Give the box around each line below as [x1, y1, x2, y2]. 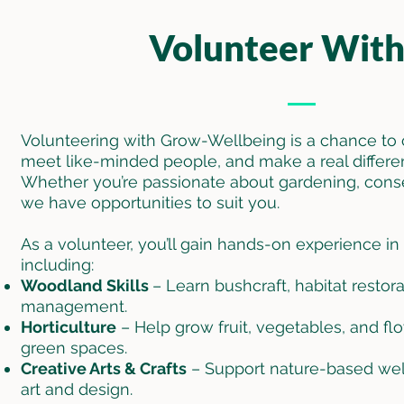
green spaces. [20, 337, 127, 357]
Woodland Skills [20, 275, 152, 295]
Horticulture [20, 317, 116, 336]
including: [20, 254, 94, 274]
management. [20, 296, 127, 316]
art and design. [20, 379, 133, 399]
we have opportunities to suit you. [20, 192, 280, 212]
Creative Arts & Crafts [20, 358, 187, 378]
